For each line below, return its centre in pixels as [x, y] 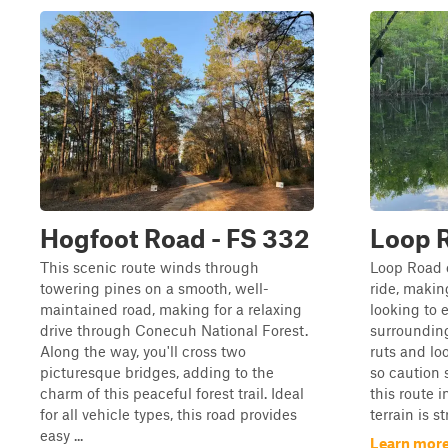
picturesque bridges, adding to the [157, 372]
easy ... [61, 435]
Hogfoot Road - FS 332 [174, 238]
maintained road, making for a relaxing [171, 309]
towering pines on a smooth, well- [154, 288]
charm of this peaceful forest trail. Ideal [172, 393]
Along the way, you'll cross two [143, 351]
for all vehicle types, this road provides [168, 414]
